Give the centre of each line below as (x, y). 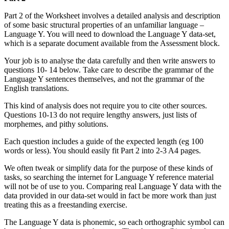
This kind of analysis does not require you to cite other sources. (106, 105)
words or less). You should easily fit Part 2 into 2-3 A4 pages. (102, 150)
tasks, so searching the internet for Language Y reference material (109, 177)
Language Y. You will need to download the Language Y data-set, (110, 34)
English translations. (37, 88)
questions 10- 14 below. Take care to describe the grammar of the (109, 70)
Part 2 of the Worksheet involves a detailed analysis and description (112, 15)
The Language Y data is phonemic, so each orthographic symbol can (114, 222)
